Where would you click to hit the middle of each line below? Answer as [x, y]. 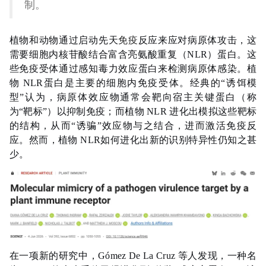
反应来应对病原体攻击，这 [197, 40]
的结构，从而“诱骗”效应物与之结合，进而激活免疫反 [133, 126]
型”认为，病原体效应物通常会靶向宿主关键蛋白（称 [133, 97]
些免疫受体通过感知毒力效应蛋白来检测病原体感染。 [128, 69]
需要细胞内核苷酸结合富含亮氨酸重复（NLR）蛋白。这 [133, 54]
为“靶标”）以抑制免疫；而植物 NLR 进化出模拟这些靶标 [133, 111]
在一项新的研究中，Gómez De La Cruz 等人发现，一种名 [133, 256]
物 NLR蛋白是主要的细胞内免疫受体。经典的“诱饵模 [133, 83]
